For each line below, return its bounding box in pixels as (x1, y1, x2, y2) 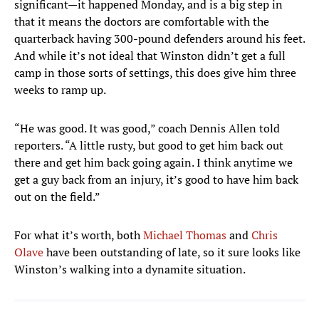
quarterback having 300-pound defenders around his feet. (14, 31, 305, 47)
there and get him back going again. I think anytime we (14, 155, 293, 171)
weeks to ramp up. (14, 82, 106, 98)
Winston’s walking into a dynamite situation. (14, 261, 246, 278)
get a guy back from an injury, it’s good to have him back (14, 172, 298, 188)
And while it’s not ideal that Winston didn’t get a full (14, 48, 286, 64)
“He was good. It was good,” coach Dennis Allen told (14, 120, 280, 137)
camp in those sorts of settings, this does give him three (14, 65, 296, 81)
